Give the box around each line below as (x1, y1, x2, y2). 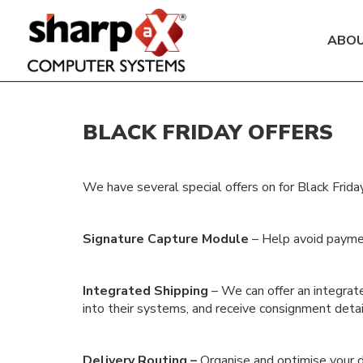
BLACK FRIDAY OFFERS (83, 118, 333, 147)
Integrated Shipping (83, 282, 208, 300)
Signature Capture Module (83, 230, 249, 248)
